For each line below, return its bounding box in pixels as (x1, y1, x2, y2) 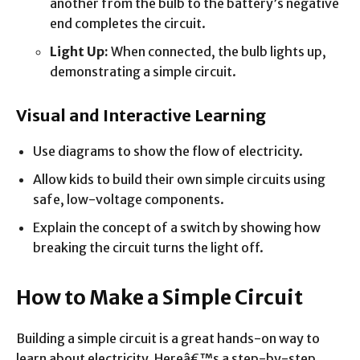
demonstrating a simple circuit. (50, 63, 236, 80)
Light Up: (50, 43, 108, 59)
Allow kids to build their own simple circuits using (33, 170, 325, 187)
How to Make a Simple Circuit (16, 284, 303, 310)
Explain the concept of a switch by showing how (33, 219, 321, 235)
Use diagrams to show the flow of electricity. (33, 142, 303, 159)
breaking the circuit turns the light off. (33, 239, 264, 256)
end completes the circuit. (50, 14, 206, 31)
